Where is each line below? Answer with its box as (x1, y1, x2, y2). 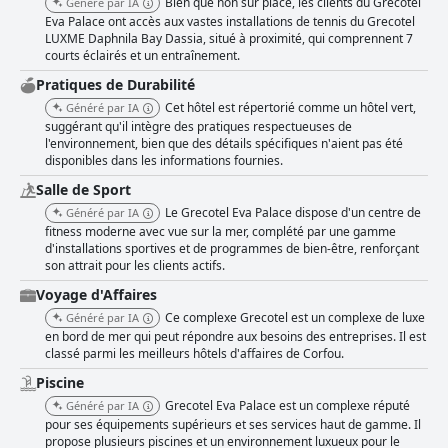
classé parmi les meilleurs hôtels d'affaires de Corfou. (45, 345, 344, 363)
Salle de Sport (36, 180, 131, 200)
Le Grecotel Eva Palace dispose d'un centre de (165, 204, 421, 222)
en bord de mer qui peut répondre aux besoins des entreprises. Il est (45, 328, 426, 346)
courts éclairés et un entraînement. (45, 47, 240, 65)
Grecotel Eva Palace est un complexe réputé (165, 397, 410, 415)
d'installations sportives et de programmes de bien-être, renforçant (45, 240, 419, 258)
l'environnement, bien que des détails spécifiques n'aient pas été (45, 135, 403, 153)
